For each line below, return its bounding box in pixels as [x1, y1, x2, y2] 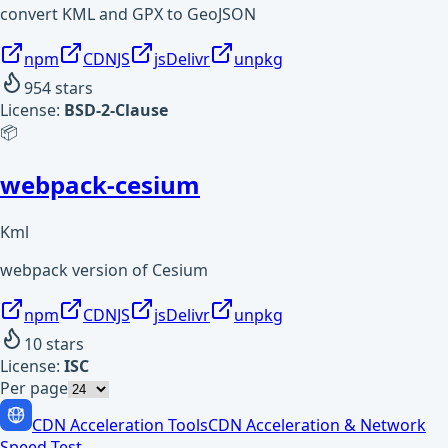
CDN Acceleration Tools [32, 414, 208, 437]
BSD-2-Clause [64, 99, 168, 122]
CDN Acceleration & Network [208, 414, 426, 437]
